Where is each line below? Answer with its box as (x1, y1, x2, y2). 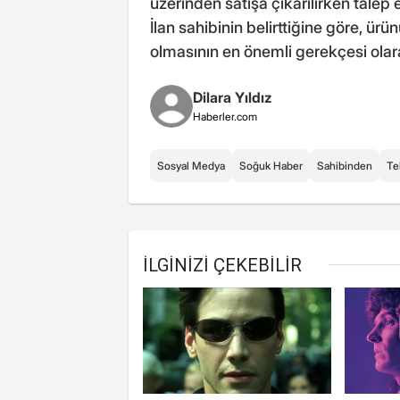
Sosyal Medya (157, 159, 225, 173)
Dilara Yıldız (193, 88, 272, 107)
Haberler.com (193, 110, 257, 124)
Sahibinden (317, 159, 372, 173)
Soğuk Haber (239, 159, 303, 173)
